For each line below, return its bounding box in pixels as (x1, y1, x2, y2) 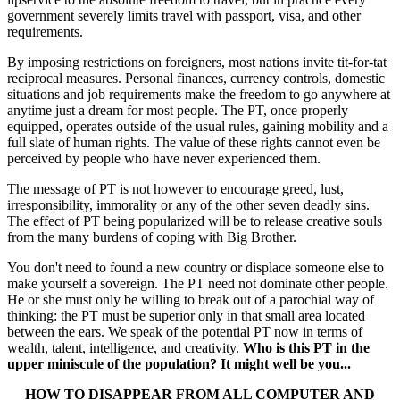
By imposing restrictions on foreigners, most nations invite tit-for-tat (7, 54, 387, 71)
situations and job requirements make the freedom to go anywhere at (7, 87, 390, 103)
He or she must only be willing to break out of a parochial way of (7, 292, 374, 308)
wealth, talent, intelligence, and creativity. (7, 340, 243, 356)
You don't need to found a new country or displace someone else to (7, 260, 384, 276)
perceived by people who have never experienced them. (7, 151, 321, 167)
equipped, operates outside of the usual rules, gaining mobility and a (7, 119, 388, 135)
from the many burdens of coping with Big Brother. (7, 229, 296, 246)
